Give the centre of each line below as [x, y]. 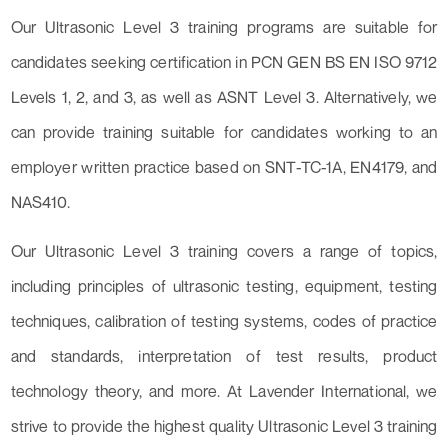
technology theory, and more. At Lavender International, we [224, 391]
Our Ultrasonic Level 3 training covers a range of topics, [224, 251]
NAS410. [40, 202]
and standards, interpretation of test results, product [224, 356]
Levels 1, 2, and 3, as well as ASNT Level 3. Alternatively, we [224, 97]
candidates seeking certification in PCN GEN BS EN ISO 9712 [224, 62]
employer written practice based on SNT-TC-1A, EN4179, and [224, 167]
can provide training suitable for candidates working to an [224, 132]
